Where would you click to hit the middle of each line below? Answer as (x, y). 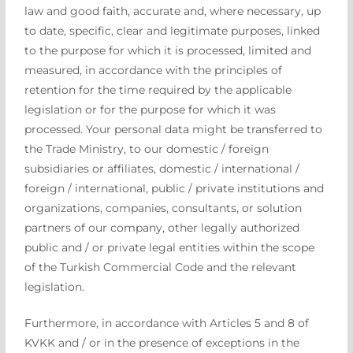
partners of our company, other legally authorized (162, 227)
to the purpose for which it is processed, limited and (168, 50)
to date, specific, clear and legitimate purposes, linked (173, 30)
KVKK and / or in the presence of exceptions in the (162, 343)
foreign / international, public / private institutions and (175, 188)
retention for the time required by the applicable (158, 89)
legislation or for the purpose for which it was (150, 109)
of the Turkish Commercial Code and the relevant (161, 267)
